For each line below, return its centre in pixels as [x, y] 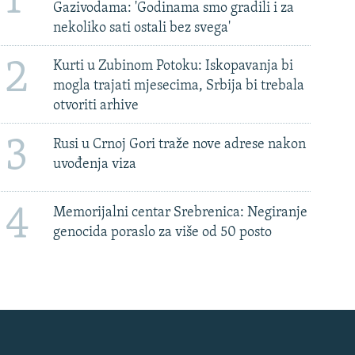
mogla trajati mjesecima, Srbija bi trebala [179, 86]
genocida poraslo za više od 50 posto [163, 232]
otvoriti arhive [96, 106]
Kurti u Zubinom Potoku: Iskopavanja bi [174, 67]
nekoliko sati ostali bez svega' [142, 28]
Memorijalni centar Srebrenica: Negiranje [181, 212]
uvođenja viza [95, 164]
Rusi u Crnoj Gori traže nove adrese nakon [180, 144]
